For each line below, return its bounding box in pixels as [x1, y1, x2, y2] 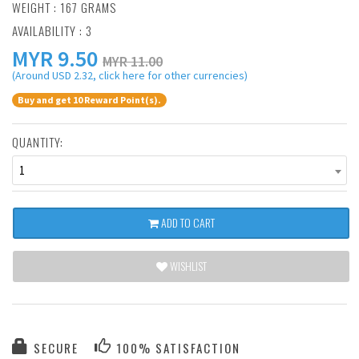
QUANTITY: [12, 133, 63, 151]
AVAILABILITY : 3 [12, 22, 92, 39]
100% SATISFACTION [112, 339, 240, 357]
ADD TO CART [158, 214, 215, 232]
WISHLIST [167, 257, 207, 275]
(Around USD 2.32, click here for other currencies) [12, 68, 248, 83]
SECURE [30, 339, 79, 357]
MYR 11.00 [103, 52, 163, 71]
